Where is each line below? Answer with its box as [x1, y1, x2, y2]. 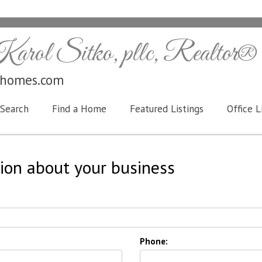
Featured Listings [130, 102, 204, 115]
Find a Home [52, 102, 106, 115]
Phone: [140, 236, 168, 247]
